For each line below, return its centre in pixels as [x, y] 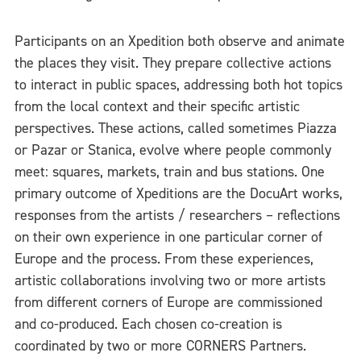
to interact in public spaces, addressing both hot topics [178, 84]
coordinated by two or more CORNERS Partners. [160, 345]
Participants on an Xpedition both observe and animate [180, 41]
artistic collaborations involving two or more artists [170, 280]
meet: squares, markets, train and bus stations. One [170, 171]
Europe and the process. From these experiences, [164, 258]
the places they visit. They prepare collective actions [173, 62]
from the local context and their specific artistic [157, 106]
